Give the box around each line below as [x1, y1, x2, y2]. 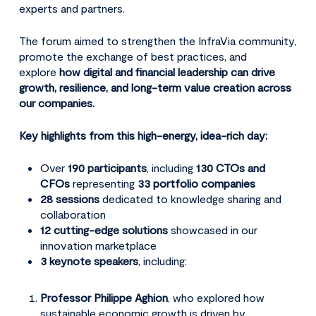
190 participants [67, 160, 147, 174]
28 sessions [39, 191, 99, 205]
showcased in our [167, 222, 257, 236]
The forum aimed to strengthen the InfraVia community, [18, 33, 296, 47]
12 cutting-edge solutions [39, 222, 168, 236]
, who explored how [167, 290, 265, 304]
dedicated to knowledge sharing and [99, 191, 281, 205]
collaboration [39, 207, 106, 221]
